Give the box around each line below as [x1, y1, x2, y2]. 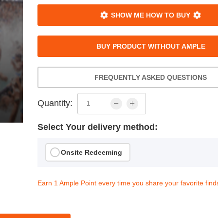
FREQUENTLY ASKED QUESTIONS [94, 73, 207, 81]
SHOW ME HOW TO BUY [109, 11, 193, 19]
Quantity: [37, 98, 73, 109]
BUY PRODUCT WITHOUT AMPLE [96, 42, 205, 50]
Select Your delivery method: [37, 122, 158, 132]
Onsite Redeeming [61, 148, 123, 156]
